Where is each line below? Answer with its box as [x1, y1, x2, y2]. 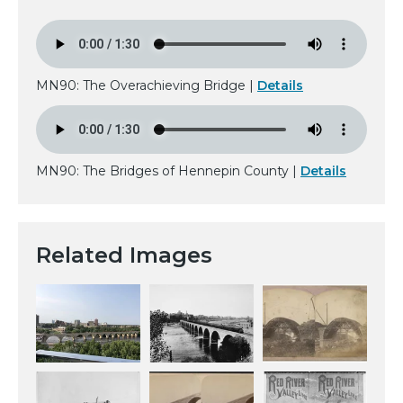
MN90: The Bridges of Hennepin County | [36, 162, 300, 179]
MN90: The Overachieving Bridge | [36, 76, 257, 94]
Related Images [36, 241, 212, 268]
